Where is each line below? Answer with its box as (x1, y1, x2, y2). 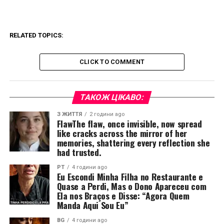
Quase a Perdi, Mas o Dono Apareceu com (56, 179, 206, 192)
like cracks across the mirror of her (56, 126, 187, 139)
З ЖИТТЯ (56, 111, 82, 117)
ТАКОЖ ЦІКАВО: (79, 92, 145, 102)
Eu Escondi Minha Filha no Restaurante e (56, 170, 203, 183)
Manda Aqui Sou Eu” (56, 198, 128, 211)
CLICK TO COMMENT (79, 58, 145, 65)
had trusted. (56, 145, 101, 158)
